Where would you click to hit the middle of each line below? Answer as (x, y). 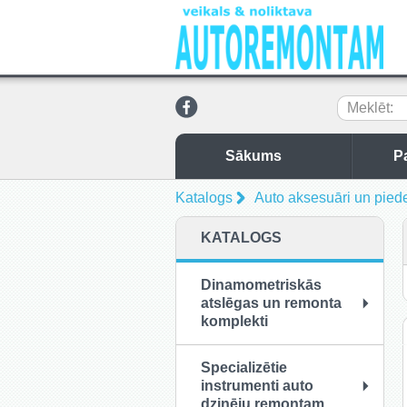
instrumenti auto (257, 386)
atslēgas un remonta (271, 303)
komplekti (234, 321)
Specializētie (244, 367)
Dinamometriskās (261, 285)
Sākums (253, 156)
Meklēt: (370, 108)
